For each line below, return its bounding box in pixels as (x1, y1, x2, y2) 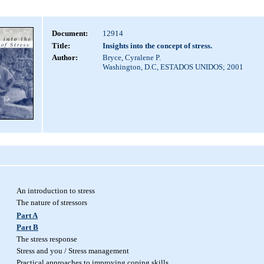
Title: (51, 41, 70, 50)
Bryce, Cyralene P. (102, 53, 161, 62)
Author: (51, 53, 78, 62)
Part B (16, 223, 38, 232)
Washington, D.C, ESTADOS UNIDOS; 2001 (102, 62, 243, 71)
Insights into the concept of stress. (102, 41, 212, 50)
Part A (16, 211, 38, 220)
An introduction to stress (16, 186, 95, 195)
